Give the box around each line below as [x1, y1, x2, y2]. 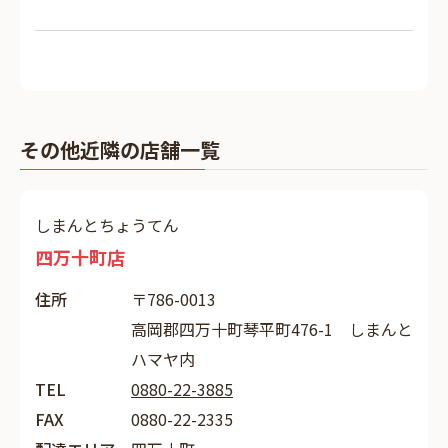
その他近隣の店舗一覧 [20, 135, 220, 164]
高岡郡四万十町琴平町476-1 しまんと [131, 317, 413, 341]
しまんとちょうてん [35, 213, 179, 237]
